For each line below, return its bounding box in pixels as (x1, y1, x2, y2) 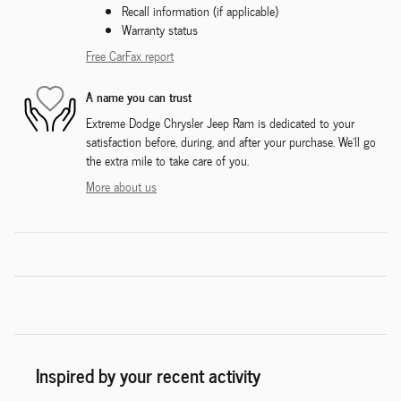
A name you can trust (86, 86, 192, 107)
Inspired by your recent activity (36, 359, 260, 389)
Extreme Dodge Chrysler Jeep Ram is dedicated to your (86, 112, 354, 133)
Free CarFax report (86, 45, 174, 66)
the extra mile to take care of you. (86, 149, 249, 171)
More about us (86, 175, 157, 197)
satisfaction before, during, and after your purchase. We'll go (86, 131, 376, 152)
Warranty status (122, 19, 198, 40)
